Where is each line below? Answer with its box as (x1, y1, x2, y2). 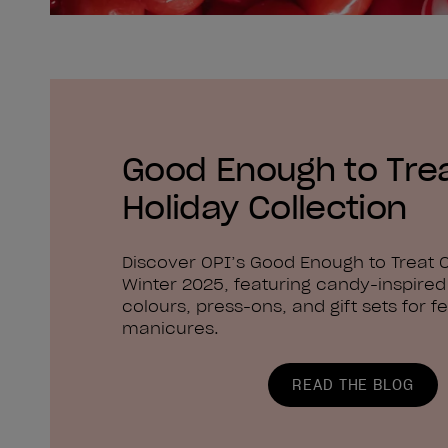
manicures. (122, 317, 219, 338)
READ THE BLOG (291, 376, 415, 395)
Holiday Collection (122, 186, 407, 228)
